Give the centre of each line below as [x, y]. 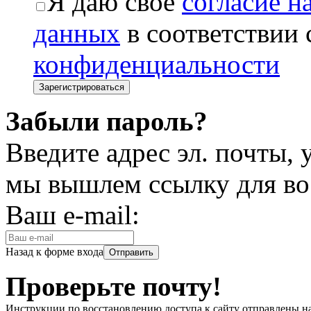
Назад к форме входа [54, 251]
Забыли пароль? [107, 121]
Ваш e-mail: [73, 215]
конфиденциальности [157, 64]
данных [77, 33]
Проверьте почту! [114, 286]
